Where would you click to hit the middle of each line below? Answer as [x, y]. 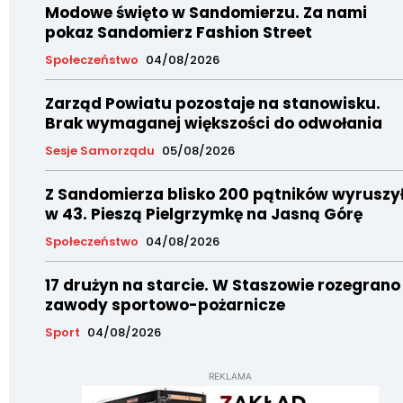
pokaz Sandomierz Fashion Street [179, 32]
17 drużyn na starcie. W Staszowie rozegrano [223, 285]
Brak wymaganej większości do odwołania [214, 123]
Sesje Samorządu [100, 150]
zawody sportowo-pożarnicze [165, 304]
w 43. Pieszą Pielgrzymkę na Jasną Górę [204, 214]
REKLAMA [230, 376]
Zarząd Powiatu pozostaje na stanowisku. [213, 103]
